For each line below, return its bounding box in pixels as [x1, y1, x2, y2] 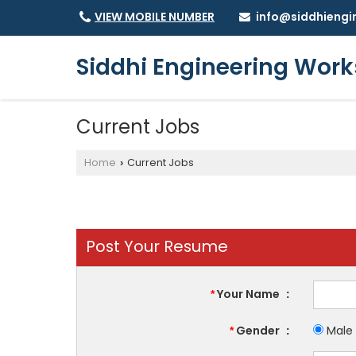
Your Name [215, 286, 283, 303]
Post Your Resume [86, 235, 228, 258]
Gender [234, 323, 283, 339]
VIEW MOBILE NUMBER [95, 9, 215, 25]
